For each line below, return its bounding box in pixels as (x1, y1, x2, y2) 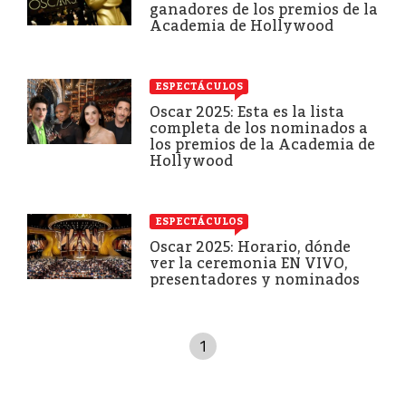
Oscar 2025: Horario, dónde (150, 237, 351, 256)
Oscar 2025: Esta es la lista (150, 102, 344, 121)
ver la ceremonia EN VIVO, (150, 254, 348, 272)
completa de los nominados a (150, 119, 368, 137)
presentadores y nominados (150, 270, 360, 288)
